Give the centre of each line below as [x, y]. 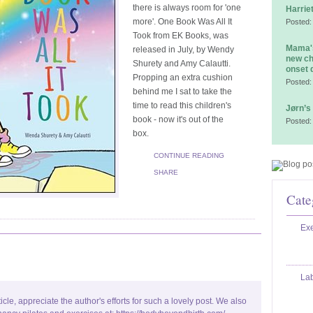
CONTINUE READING [189, 155]
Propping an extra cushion [183, 78]
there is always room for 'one [187, 8]
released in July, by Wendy [183, 50]
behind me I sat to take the [182, 92]
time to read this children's [182, 105]
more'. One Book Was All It [182, 22]
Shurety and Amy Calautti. [182, 64]
